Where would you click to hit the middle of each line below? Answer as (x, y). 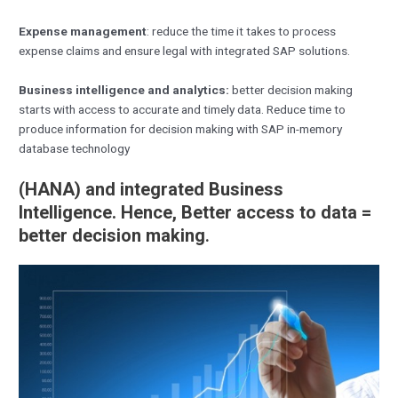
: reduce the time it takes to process (242, 31)
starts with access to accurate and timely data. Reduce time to (183, 109)
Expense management (83, 31)
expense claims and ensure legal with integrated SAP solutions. (185, 50)
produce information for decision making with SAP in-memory (181, 128)
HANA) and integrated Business (155, 189)
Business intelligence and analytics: (124, 89)
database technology (75, 148)
